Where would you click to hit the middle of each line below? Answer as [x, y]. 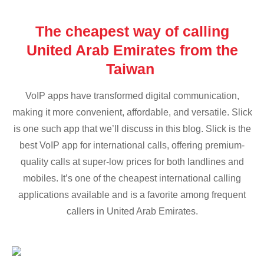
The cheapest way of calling [132, 32]
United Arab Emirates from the [132, 50]
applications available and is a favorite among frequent [132, 195]
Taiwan [132, 69]
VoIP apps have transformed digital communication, [132, 96]
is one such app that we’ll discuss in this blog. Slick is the [132, 129]
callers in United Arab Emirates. [132, 212]
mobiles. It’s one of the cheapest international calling [132, 179]
